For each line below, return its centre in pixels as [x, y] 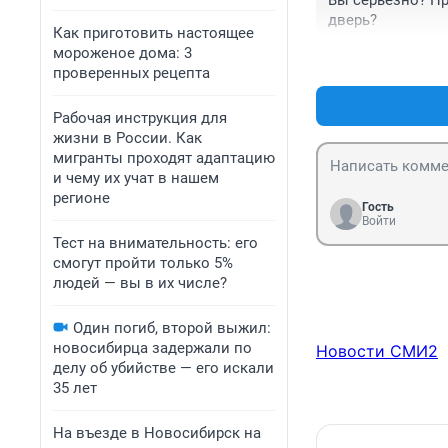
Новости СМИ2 [377, 351]
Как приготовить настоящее [153, 33]
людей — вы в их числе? [140, 283]
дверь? [352, 20]
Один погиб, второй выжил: [172, 328]
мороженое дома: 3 [122, 53]
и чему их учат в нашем [136, 178]
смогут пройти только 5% [143, 263]
